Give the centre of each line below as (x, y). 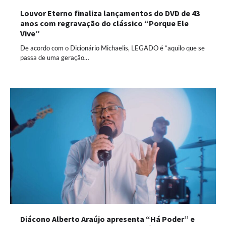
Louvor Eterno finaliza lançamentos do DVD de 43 (110, 13)
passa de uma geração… (54, 58)
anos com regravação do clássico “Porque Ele (104, 23)
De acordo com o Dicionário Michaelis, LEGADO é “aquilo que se (112, 48)
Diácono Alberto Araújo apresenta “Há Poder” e (107, 219)
